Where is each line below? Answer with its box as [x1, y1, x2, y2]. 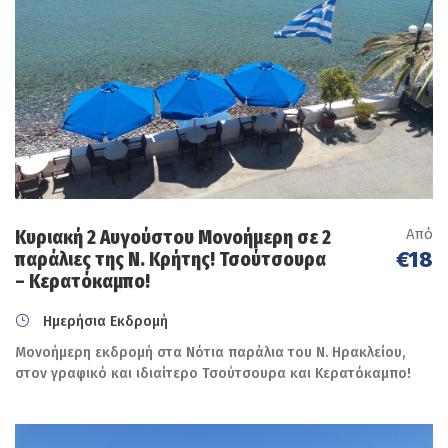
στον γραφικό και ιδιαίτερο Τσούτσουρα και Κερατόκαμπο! [15, 364, 411, 382]
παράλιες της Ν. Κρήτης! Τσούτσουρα [15, 247, 326, 271]
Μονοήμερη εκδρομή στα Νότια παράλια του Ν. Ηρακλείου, [15, 343, 405, 361]
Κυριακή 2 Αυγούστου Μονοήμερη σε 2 [15, 225, 331, 249]
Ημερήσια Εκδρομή [39, 312, 168, 330]
